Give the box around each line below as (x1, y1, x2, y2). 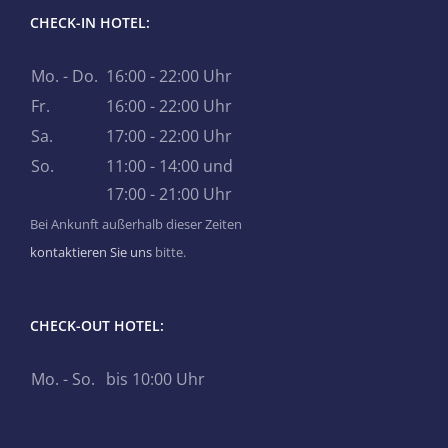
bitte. (152, 242, 186, 261)
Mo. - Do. (31, 64, 98, 87)
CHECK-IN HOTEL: (30, 12, 150, 32)
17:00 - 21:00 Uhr (106, 182, 232, 205)
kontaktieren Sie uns (30, 242, 152, 261)
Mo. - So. (31, 367, 95, 390)
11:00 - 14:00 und (106, 154, 233, 177)
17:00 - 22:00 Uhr (106, 124, 232, 147)
